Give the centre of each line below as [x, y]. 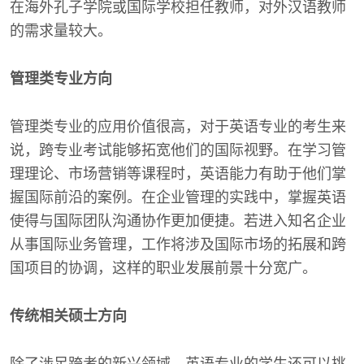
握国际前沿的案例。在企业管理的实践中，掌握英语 [178, 197]
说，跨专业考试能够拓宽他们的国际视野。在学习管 [178, 150]
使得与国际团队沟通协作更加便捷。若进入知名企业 [178, 221]
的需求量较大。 [61, 31]
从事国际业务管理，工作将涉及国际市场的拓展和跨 [178, 245]
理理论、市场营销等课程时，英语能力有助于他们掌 [178, 174]
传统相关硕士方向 [68, 316]
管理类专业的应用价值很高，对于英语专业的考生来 [178, 127]
